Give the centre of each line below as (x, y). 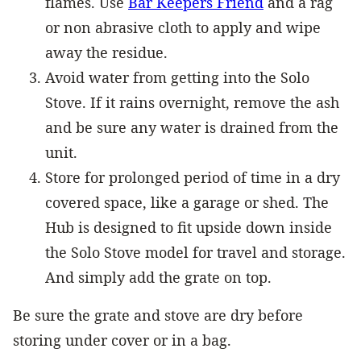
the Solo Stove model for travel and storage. (195, 252)
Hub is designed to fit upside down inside (189, 227)
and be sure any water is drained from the (192, 127)
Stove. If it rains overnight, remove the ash (192, 102)
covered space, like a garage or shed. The (187, 202)
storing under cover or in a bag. (122, 340)
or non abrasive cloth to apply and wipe (183, 27)
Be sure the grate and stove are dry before (158, 315)
